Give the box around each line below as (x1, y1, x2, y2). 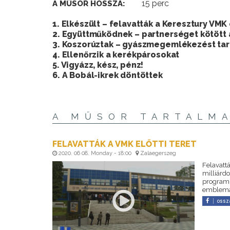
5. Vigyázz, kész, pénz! (52, 60, 144, 70)
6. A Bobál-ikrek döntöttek (52, 70, 163, 80)
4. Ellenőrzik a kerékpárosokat (52, 49, 180, 60)
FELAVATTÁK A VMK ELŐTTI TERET (52, 139, 197, 149)
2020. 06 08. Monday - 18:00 (57, 149, 133, 157)
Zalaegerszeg (139, 149, 176, 157)
